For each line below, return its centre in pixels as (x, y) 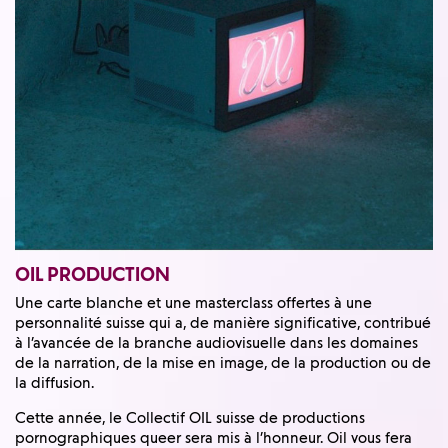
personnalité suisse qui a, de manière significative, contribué (223, 323)
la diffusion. (54, 383)
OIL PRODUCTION (92, 274)
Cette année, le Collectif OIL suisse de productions (190, 418)
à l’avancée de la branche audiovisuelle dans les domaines (216, 343)
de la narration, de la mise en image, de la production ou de (223, 363)
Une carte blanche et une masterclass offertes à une (193, 303)
